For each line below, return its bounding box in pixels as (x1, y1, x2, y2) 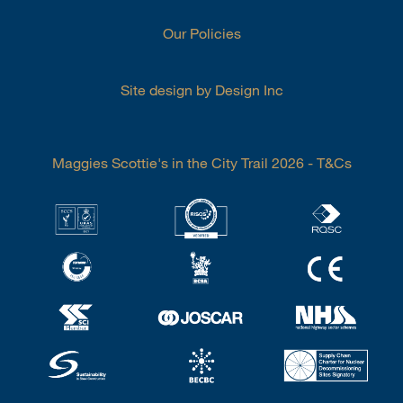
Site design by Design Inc (120, 81, 283, 99)
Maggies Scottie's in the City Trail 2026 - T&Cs (51, 154, 352, 172)
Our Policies (162, 24, 241, 42)
